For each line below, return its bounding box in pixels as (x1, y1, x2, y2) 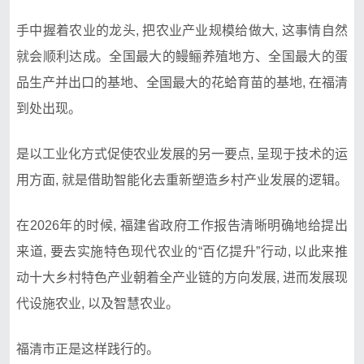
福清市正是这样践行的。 (16, 341, 159, 356)
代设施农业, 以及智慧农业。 (16, 296, 179, 310)
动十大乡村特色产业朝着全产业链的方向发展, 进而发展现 (16, 270, 348, 284)
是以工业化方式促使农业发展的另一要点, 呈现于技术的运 (16, 146, 348, 161)
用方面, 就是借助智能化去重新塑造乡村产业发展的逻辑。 (16, 172, 348, 187)
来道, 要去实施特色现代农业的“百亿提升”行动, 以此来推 (16, 244, 348, 258)
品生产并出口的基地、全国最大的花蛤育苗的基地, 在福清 (16, 75, 348, 89)
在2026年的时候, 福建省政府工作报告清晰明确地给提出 (16, 218, 348, 232)
